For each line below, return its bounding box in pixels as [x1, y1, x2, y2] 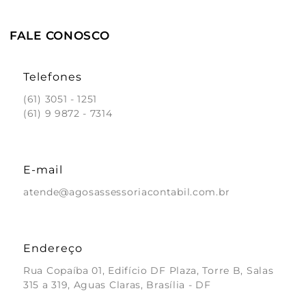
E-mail [23, 163, 63, 177]
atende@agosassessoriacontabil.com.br [23, 186, 230, 199]
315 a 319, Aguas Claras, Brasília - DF [23, 279, 211, 292]
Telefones [23, 70, 82, 84]
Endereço [23, 242, 83, 255]
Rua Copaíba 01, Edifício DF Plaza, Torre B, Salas [23, 264, 274, 277]
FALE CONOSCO [10, 29, 110, 43]
